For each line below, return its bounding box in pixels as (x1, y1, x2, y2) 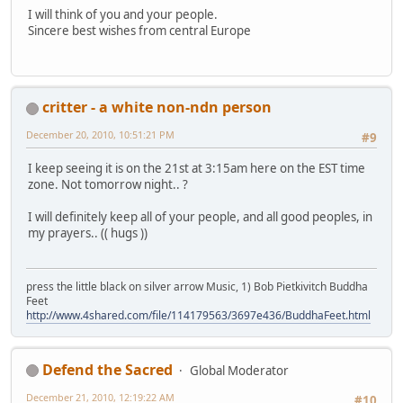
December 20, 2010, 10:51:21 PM (26, 127, 175, 141)
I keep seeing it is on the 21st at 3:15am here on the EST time (28, 160, 365, 177)
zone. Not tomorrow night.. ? (28, 176, 191, 193)
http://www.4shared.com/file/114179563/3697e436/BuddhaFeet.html (26, 307, 371, 323)
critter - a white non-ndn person (42, 96, 272, 117)
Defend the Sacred (42, 359, 173, 380)
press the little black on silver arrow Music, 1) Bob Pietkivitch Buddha (26, 278, 368, 294)
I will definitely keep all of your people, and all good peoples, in (28, 209, 372, 226)
